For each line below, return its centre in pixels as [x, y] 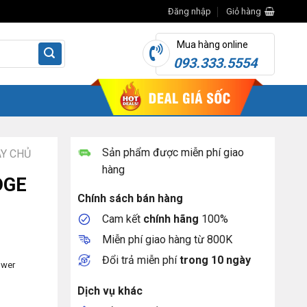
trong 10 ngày [216, 260]
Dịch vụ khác [110, 291]
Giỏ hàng [244, 11]
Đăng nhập [189, 11]
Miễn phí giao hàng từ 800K [168, 240]
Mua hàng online [212, 44]
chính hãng [171, 219]
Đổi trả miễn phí [141, 260]
